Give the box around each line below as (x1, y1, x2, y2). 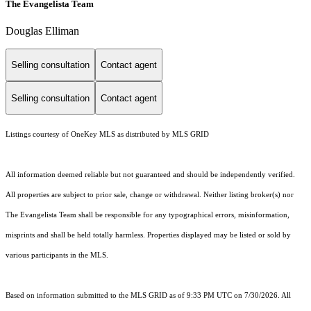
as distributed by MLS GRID (115, 131, 209, 139)
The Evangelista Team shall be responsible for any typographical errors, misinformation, (6, 211, 289, 219)
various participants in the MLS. (6, 251, 108, 260)
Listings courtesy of (6, 131, 71, 139)
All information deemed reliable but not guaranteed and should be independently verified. (6, 171, 295, 179)
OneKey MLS (71, 131, 115, 139)
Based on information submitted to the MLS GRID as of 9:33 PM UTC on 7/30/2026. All (6, 292, 291, 300)
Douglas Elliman (6, 24, 79, 37)
